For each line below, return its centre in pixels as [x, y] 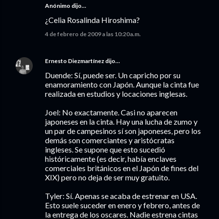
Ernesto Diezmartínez [75, 61]
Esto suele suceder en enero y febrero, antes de [122, 205]
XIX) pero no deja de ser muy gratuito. [107, 177]
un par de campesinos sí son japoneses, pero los [123, 131]
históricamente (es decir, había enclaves [111, 159]
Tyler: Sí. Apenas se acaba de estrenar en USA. [121, 196]
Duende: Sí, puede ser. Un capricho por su [113, 75]
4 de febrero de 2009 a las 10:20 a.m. [93, 34]
